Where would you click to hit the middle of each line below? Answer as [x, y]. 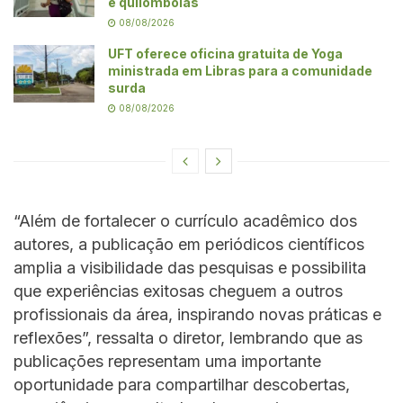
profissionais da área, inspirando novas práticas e [197, 314]
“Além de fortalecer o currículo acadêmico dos [185, 220]
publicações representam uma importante [167, 361]
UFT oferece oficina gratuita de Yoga [225, 53]
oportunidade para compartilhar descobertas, [182, 384]
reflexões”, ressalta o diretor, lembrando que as [188, 337]
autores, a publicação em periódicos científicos [189, 244]
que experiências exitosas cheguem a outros [178, 291]
